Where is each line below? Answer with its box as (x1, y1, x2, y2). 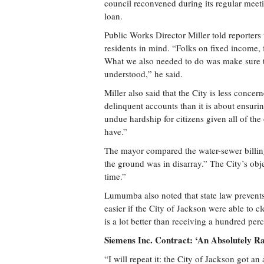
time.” (104, 170, 126, 182)
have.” (104, 126, 127, 137)
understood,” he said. (104, 68, 183, 80)
